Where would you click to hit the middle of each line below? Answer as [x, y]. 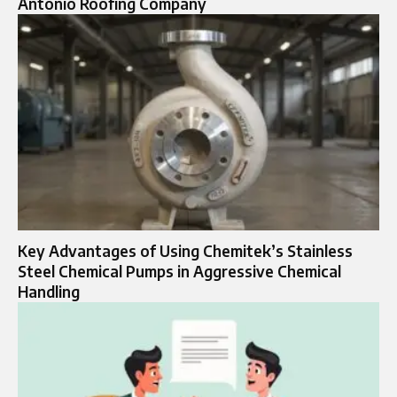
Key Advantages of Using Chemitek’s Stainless [185, 251]
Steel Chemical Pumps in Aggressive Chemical [179, 272]
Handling [49, 292]
